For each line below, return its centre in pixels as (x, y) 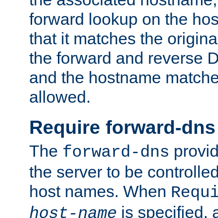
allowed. (60, 97)
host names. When (100, 191)
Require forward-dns (122, 127)
